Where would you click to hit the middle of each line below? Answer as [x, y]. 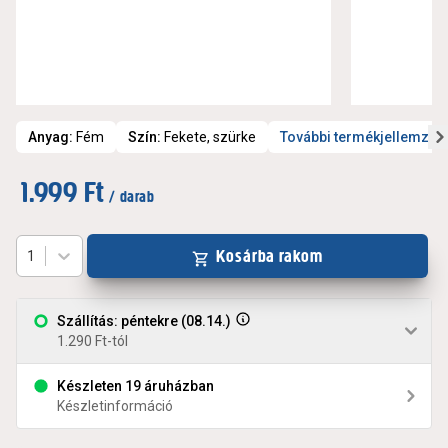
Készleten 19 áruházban [135, 386]
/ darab [132, 197]
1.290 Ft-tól [92, 341]
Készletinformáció [115, 406]
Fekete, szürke [210, 137]
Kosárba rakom [269, 256]
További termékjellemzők [362, 137]
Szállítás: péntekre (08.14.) [144, 321]
